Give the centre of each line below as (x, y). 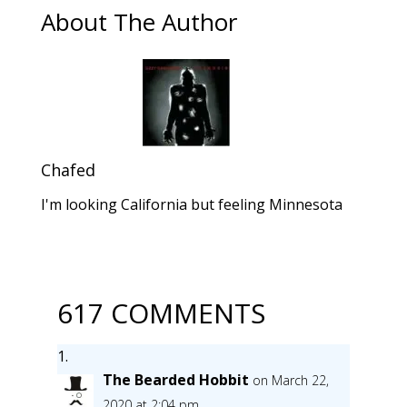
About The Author (139, 21)
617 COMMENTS (161, 313)
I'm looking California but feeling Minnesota (191, 204)
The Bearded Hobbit (175, 379)
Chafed (68, 169)
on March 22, (290, 380)
